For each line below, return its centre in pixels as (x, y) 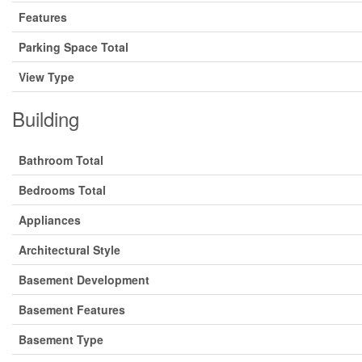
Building (46, 118)
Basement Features (72, 309)
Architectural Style (69, 250)
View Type (46, 77)
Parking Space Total (74, 47)
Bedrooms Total (62, 190)
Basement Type (61, 339)
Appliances (50, 220)
